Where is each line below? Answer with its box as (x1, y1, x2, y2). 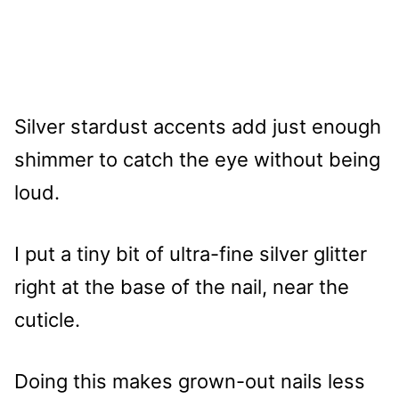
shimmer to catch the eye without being (14, 148, 380, 172)
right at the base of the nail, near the (14, 275, 349, 299)
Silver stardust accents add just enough (14, 115, 381, 139)
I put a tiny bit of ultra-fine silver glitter (14, 242, 367, 266)
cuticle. (14, 308, 80, 332)
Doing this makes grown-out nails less (14, 370, 365, 394)
